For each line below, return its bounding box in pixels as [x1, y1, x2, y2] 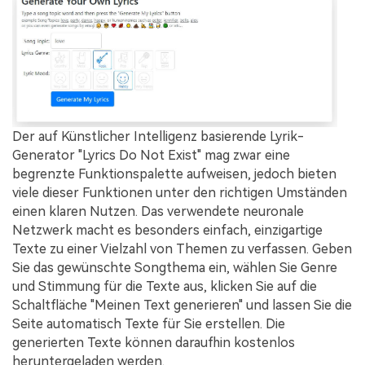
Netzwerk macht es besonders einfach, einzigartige [12, 222, 323, 238]
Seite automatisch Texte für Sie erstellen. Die [12, 315, 285, 332]
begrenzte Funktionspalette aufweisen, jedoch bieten [12, 165, 336, 182]
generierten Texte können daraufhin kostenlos [12, 334, 295, 350]
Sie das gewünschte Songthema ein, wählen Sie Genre [12, 259, 337, 275]
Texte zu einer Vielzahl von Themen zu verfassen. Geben [12, 240, 352, 257]
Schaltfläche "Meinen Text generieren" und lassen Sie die [12, 297, 352, 313]
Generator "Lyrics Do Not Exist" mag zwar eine [12, 147, 290, 163]
